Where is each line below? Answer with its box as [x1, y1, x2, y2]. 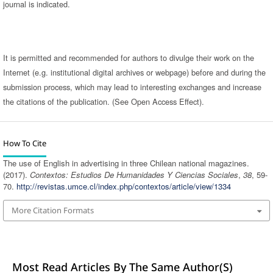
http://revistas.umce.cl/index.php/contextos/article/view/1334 [16, 180, 231, 193]
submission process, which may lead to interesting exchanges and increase [2, 81, 261, 93]
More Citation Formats [11, 205, 94, 216]
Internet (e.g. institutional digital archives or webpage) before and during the [2, 66, 266, 79]
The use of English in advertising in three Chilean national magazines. [2, 157, 249, 169]
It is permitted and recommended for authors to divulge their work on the [2, 52, 254, 64]
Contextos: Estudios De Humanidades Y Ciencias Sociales [29, 169, 238, 181]
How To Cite [2, 138, 46, 149]
